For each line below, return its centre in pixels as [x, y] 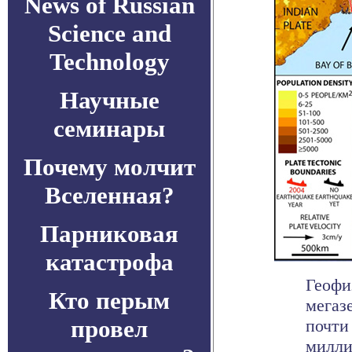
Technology [109, 62]
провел [109, 329]
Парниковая [109, 234]
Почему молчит [109, 167]
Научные [109, 100]
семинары [109, 128]
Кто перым [109, 301]
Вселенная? [109, 195]
